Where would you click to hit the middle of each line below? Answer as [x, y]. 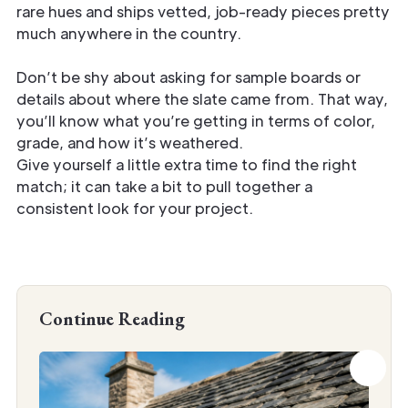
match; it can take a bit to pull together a [164, 186]
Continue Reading [112, 318]
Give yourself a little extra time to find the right [187, 164]
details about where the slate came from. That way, [202, 98]
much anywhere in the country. [129, 33]
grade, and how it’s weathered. [130, 142]
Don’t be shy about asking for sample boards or [189, 76]
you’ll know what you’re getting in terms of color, [196, 120]
